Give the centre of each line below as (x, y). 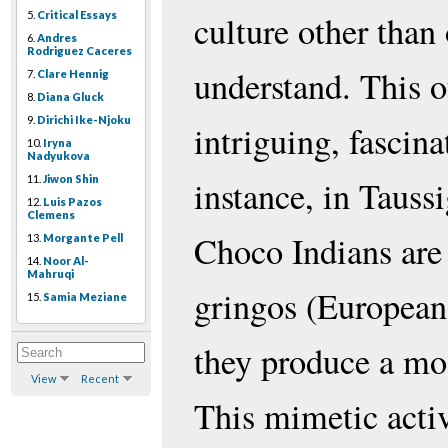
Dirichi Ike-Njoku (84, 120)
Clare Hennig (73, 74)
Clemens (51, 215)
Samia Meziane (85, 297)
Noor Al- (66, 261)
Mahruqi (50, 274)
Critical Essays (77, 15)
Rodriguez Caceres (79, 51)
